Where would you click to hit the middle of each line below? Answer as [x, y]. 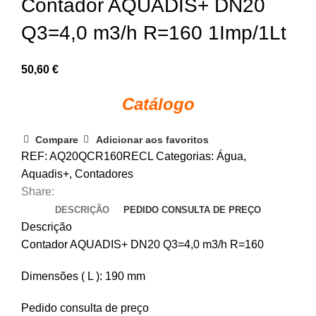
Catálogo [158, 104]
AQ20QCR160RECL [103, 157]
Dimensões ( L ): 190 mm [83, 276]
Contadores [104, 174]
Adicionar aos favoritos [152, 140]
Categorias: [185, 157]
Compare [57, 140]
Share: [38, 192]
